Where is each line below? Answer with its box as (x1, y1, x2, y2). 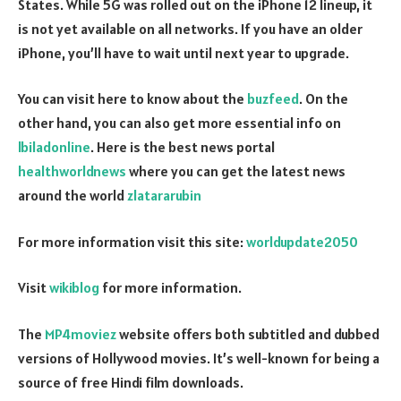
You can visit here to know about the (18, 90, 247, 108)
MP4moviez (45, 324, 116, 343)
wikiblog (49, 278, 99, 297)
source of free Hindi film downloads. (18, 372, 243, 391)
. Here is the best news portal (90, 138, 275, 157)
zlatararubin (127, 186, 201, 205)
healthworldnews (18, 162, 126, 181)
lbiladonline (18, 138, 90, 157)
